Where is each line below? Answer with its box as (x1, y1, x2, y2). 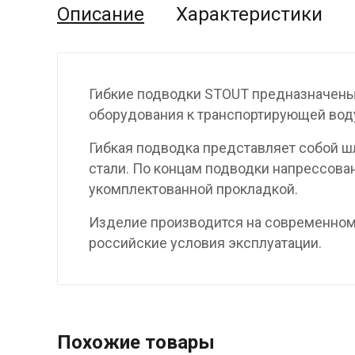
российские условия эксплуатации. (89, 235, 322, 252)
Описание (57, 3, 144, 26)
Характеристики (176, 3, 323, 26)
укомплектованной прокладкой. (89, 181, 298, 198)
